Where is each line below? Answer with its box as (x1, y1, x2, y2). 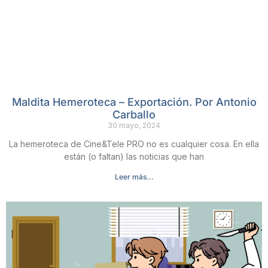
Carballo (112, 108, 156, 121)
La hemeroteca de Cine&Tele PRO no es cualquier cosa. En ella (9, 139, 259, 150)
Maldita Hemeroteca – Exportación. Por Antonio (11, 96, 257, 109)
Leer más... (114, 172, 154, 182)
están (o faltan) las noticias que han (64, 151, 204, 162)
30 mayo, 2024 (108, 121, 160, 130)
